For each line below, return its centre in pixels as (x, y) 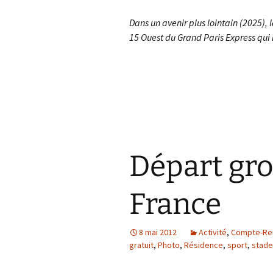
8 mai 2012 (158, 232)
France (175, 204)
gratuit (141, 245)
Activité (213, 232)
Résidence (204, 245)
